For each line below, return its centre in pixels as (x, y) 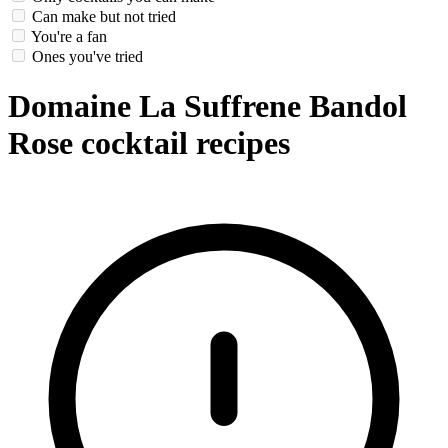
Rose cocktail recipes (149, 142)
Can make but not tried (104, 17)
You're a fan (69, 37)
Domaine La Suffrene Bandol (207, 105)
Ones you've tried (87, 57)
